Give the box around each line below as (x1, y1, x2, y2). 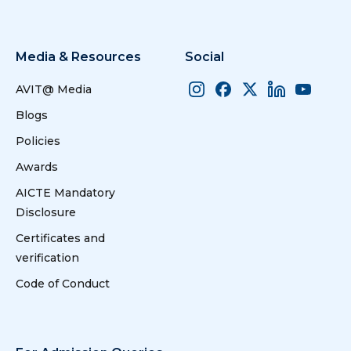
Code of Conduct (16, 277, 110, 291)
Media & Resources (16, 49, 141, 65)
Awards (16, 160, 58, 175)
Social (185, 49, 224, 65)
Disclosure (16, 205, 76, 220)
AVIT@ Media (16, 82, 92, 97)
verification (16, 251, 79, 266)
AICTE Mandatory (16, 186, 115, 201)
